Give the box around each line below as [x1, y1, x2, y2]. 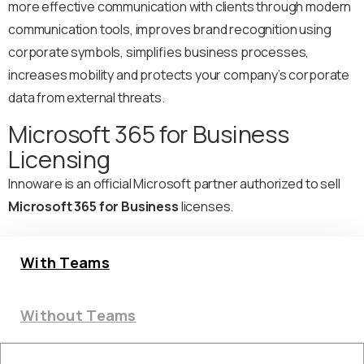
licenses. [178, 197, 234, 216]
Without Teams [20, 305, 136, 326]
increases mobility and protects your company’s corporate [8, 66, 350, 84]
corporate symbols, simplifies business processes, [8, 43, 310, 62]
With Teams [20, 253, 110, 273]
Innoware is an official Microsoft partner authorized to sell [8, 175, 340, 193]
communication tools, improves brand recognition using [8, 20, 331, 39]
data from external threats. [8, 89, 165, 107]
